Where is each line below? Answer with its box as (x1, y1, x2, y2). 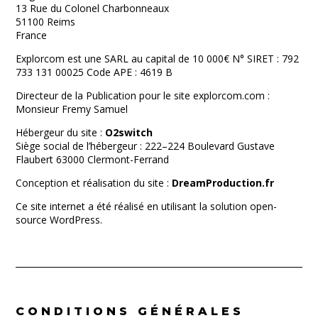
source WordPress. (16, 213, 103, 226)
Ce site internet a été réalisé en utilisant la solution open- (16, 199, 278, 213)
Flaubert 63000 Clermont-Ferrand (16, 153, 170, 166)
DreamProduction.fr (172, 176, 275, 190)
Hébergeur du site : (16, 126, 106, 139)
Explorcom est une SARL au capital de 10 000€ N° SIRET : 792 (16, 52, 300, 65)
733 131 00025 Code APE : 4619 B (16, 65, 173, 79)
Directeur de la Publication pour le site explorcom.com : (16, 89, 270, 102)
